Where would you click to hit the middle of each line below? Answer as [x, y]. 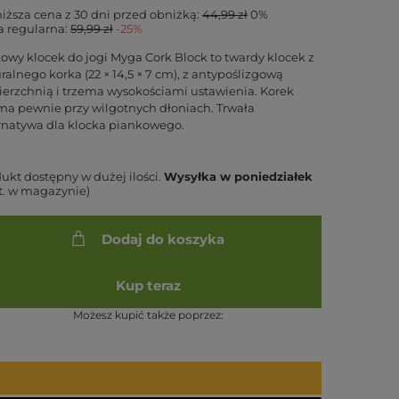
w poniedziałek [267, 176]
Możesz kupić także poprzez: [148, 315]
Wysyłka [192, 176]
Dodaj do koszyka [163, 239]
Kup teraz [148, 285]
